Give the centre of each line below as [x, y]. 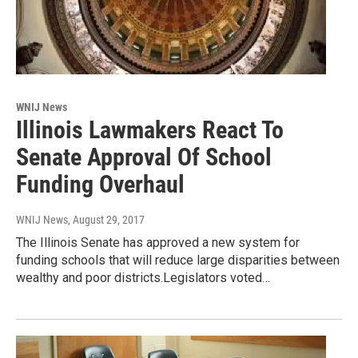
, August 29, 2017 [106, 220]
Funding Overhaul [100, 185]
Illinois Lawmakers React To [150, 130]
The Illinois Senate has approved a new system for [158, 243]
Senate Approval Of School [144, 157]
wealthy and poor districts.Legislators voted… [143, 278]
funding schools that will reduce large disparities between [178, 261]
